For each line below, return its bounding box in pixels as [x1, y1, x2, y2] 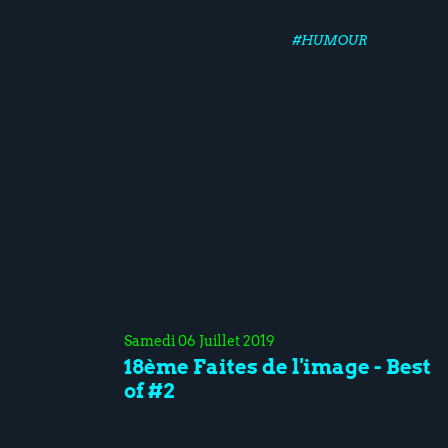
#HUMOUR [291, 32, 367, 49]
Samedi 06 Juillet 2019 [123, 332, 275, 349]
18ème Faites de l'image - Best [123, 354, 431, 379]
